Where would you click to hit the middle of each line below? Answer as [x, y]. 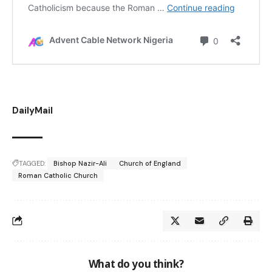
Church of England [150, 163]
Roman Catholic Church [58, 175]
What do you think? [136, 263]
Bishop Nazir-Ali [80, 163]
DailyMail [32, 110]
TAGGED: [32, 163]
